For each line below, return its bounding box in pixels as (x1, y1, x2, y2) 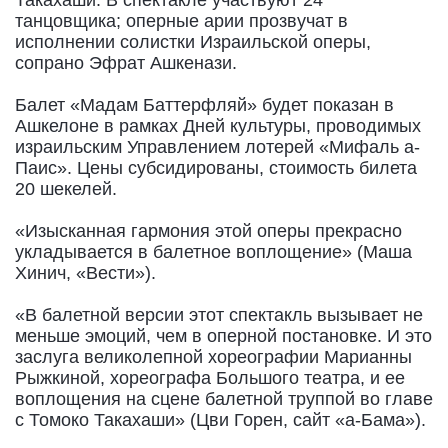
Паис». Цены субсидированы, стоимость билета (15, 158, 417, 179)
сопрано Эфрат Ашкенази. (15, 53, 237, 74)
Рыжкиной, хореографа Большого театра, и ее (15, 368, 405, 389)
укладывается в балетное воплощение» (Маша (15, 242, 412, 263)
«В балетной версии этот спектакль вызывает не (15, 305, 423, 326)
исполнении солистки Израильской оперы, (15, 32, 371, 53)
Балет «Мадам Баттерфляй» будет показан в (15, 95, 394, 116)
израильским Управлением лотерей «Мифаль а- (15, 137, 420, 158)
